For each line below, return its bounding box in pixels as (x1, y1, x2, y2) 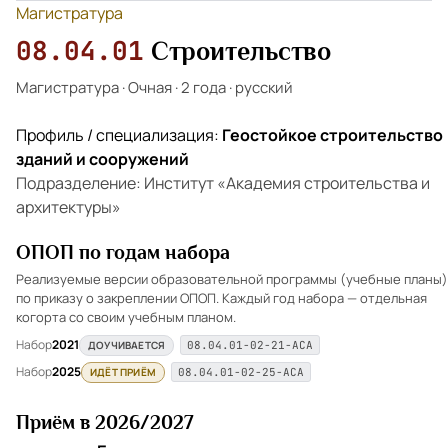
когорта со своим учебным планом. (16, 307, 236, 326)
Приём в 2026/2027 (16, 410, 193, 433)
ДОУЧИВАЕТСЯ (88, 337, 166, 352)
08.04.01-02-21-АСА (187, 338, 314, 353)
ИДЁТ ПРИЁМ (90, 364, 156, 379)
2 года (181, 77, 226, 98)
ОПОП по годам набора (16, 241, 230, 263)
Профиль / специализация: (16, 124, 222, 146)
